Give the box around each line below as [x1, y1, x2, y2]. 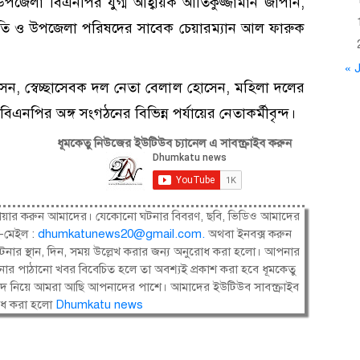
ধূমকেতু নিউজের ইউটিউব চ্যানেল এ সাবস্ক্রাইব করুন [56, 136, 292, 150]
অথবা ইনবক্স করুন [207, 227, 292, 241]
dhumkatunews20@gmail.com [37, 227, 202, 241]
